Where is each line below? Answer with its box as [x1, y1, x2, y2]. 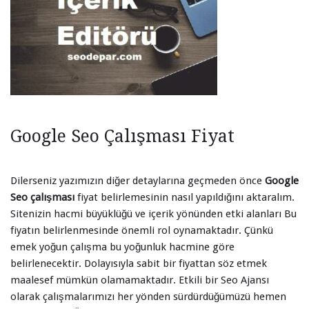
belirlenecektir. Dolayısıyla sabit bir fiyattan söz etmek [10, 257, 267, 270]
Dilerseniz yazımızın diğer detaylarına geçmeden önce [10, 174, 265, 187]
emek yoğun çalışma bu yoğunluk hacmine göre [10, 240, 235, 253]
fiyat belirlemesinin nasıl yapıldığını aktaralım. [74, 190, 295, 203]
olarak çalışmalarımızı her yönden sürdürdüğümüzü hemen [10, 290, 286, 303]
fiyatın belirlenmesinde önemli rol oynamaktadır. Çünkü [10, 223, 273, 237]
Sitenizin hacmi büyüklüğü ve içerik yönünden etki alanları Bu [10, 207, 297, 220]
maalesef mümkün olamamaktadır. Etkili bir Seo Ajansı [10, 273, 269, 286]
